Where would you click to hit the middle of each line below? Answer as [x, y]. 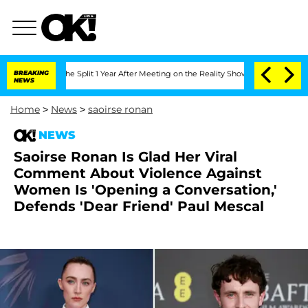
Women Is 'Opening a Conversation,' [145, 190]
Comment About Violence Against [138, 173]
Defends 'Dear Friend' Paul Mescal [139, 206]
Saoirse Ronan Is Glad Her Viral [125, 157]
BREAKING [31, 73]
